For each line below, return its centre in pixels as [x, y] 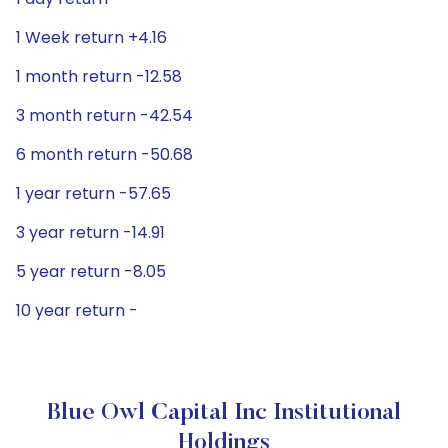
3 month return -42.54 [104, 115]
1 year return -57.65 [93, 193]
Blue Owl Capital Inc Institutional [224, 413]
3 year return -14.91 [90, 232]
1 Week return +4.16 [91, 37]
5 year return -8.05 [91, 271]
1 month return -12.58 [99, 76]
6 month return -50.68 [104, 154]
